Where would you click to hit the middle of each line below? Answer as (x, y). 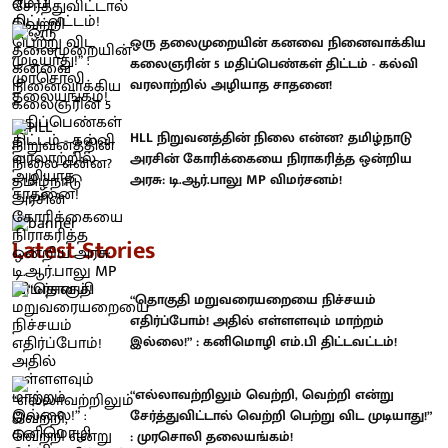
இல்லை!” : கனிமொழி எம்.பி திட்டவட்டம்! (263, 341)
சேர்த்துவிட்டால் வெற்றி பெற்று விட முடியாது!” (281, 416)
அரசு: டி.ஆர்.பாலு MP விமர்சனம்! (236, 180)
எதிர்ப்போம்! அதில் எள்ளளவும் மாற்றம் (257, 320)
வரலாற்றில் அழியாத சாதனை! (231, 84)
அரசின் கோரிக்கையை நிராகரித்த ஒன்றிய (271, 159)
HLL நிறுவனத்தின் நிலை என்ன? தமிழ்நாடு (271, 138)
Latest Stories (83, 250)
